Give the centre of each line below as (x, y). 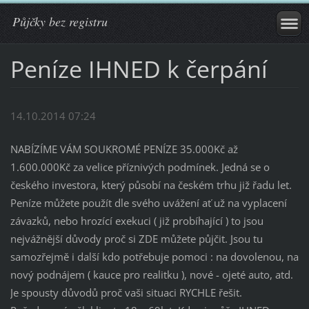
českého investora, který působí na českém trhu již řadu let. (151, 185)
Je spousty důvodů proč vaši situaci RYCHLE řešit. (126, 293)
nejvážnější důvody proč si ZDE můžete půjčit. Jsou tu (136, 239)
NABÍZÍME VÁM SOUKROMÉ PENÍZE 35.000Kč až (124, 149)
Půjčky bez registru (60, 21)
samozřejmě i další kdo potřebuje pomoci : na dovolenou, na (154, 257)
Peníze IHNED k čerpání (139, 69)
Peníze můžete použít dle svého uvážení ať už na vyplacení (148, 203)
